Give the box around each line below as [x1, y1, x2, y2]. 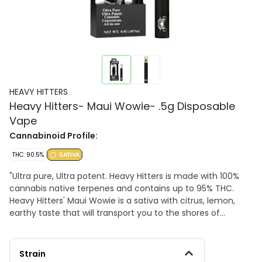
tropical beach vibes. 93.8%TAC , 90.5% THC [9, 219, 186, 231]
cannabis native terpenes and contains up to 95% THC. [9, 182, 234, 194]
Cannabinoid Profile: [9, 130, 98, 142]
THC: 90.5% [12, 150, 44, 159]
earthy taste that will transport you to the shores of [9, 207, 220, 219]
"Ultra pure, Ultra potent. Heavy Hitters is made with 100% [9, 170, 239, 182]
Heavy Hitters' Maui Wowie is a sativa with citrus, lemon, [9, 195, 235, 206]
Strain [19, 248, 46, 260]
